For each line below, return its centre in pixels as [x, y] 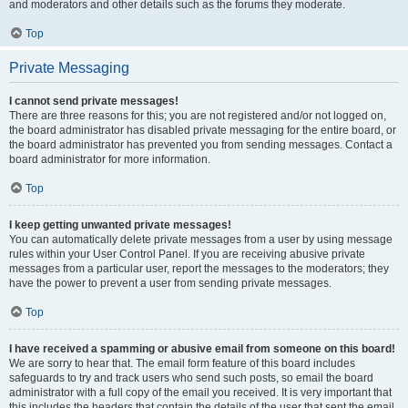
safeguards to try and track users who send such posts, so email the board [191, 378]
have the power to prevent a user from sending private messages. [170, 283]
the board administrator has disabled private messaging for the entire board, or [203, 130]
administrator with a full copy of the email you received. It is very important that [200, 393]
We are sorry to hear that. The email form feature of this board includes [182, 363]
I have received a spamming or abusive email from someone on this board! [202, 349]
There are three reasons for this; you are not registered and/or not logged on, [198, 116]
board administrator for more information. [110, 159]
